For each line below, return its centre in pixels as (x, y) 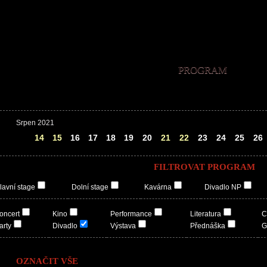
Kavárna (158, 187)
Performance (131, 214)
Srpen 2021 (35, 123)
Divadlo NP (223, 187)
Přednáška (208, 226)
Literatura (206, 214)
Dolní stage (90, 187)
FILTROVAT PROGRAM (204, 167)
